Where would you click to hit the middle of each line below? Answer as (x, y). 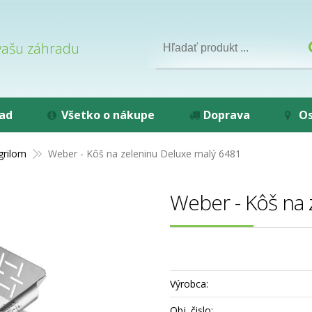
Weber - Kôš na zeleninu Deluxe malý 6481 (145, 154)
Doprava (227, 115)
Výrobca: (189, 284)
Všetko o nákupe (108, 115)
